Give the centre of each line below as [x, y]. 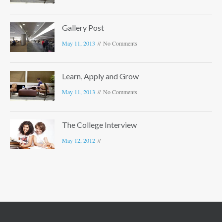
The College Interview [99, 125]
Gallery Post [83, 28]
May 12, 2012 [79, 140]
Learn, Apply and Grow [100, 76]
